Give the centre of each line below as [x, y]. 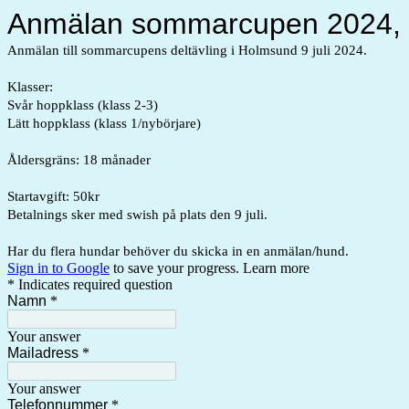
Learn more [276, 268]
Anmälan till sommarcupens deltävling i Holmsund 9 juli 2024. [187, 50]
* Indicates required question [90, 284]
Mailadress [43, 353]
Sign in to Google [58, 268]
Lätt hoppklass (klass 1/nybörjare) [104, 123]
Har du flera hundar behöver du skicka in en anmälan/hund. [178, 251]
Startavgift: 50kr [53, 196]
